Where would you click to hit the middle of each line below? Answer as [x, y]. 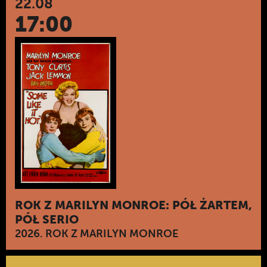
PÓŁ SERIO [47, 220]
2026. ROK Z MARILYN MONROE [97, 234]
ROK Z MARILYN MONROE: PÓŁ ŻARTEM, [133, 205]
